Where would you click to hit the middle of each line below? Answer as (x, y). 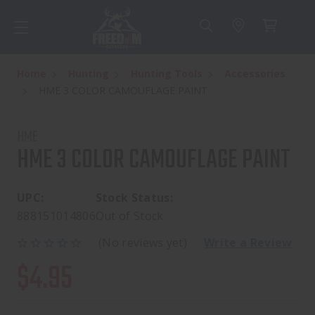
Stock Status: (134, 198)
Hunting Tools (167, 74)
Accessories (255, 74)
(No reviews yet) (143, 243)
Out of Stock (129, 216)
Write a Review (248, 243)
